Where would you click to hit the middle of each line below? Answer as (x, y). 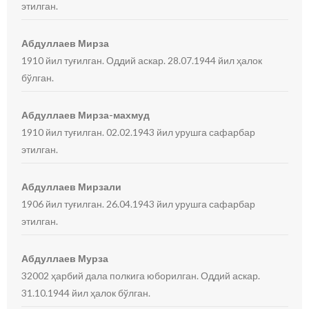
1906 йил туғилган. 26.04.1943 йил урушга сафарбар (139, 204)
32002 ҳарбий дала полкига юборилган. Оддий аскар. (141, 276)
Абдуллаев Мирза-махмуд (86, 115)
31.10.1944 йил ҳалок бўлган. (86, 293)
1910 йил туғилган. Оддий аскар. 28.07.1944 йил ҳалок (142, 60)
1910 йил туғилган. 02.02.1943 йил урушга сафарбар (139, 132)
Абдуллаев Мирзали (72, 187)
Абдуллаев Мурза (65, 258)
